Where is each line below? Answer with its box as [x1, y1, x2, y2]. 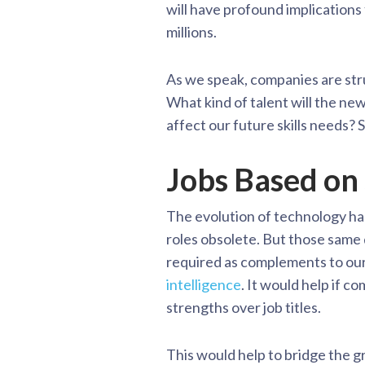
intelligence [166, 275, 241, 293]
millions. [166, 22, 217, 41]
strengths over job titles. [166, 297, 321, 316]
